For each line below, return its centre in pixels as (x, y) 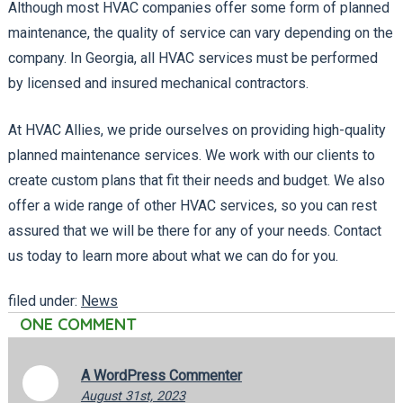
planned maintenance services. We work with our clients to (191, 155)
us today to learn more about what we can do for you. (173, 255)
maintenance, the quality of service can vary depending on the (200, 32)
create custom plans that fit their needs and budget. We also (196, 180)
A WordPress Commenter (161, 375)
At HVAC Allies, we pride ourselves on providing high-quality (197, 130)
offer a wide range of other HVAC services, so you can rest (192, 205)
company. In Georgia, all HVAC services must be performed (193, 58)
